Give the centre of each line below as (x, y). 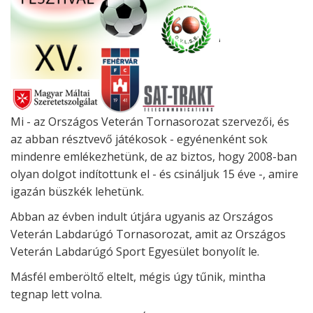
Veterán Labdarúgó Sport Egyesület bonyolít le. (135, 252)
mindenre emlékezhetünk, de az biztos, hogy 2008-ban (154, 156)
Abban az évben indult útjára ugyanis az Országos (142, 217)
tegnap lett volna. (56, 294)
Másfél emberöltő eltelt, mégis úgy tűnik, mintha (138, 277)
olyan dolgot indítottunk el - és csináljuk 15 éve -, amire (154, 174)
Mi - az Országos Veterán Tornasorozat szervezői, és (150, 122)
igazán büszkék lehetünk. (77, 191)
